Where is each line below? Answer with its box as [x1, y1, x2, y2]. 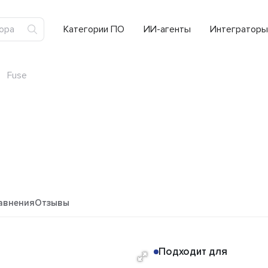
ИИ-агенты [144, 23, 191, 35]
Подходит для [159, 245, 227, 258]
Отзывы [35, 197, 69, 209]
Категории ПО [63, 23, 124, 35]
